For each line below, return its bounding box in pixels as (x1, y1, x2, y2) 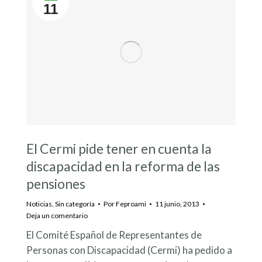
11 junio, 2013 (155, 199, 199, 208)
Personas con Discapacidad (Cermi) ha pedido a (26, 243, 232, 256)
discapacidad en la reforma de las (26, 157, 220, 174)
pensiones (26, 175, 85, 192)
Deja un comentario (26, 211, 88, 220)
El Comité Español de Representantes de (26, 228, 202, 241)
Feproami (116, 199, 146, 208)
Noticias (26, 199, 52, 208)
